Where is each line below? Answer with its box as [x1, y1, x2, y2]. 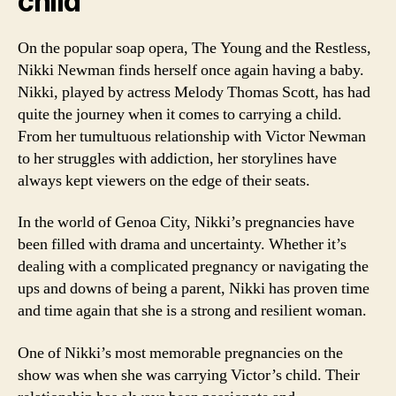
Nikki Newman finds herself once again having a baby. [18, 59, 364, 80]
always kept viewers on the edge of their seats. [18, 170, 310, 191]
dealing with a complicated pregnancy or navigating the [18, 256, 369, 277]
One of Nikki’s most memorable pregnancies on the [18, 342, 343, 363]
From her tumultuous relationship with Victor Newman [18, 126, 366, 147]
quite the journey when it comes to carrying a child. [18, 103, 342, 125]
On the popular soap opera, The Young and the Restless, [18, 37, 371, 58]
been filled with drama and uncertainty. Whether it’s [18, 234, 346, 255]
